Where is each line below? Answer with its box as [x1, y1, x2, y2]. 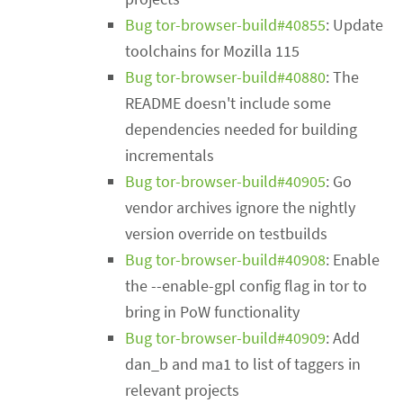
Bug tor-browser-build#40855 [125, 14, 327, 36]
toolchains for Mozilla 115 [125, 40, 300, 62]
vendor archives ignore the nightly [125, 197, 356, 219]
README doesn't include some [125, 93, 332, 114]
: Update [326, 14, 384, 36]
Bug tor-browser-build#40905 [125, 171, 327, 193]
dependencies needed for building [125, 119, 358, 140]
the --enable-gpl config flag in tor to [125, 275, 368, 297]
